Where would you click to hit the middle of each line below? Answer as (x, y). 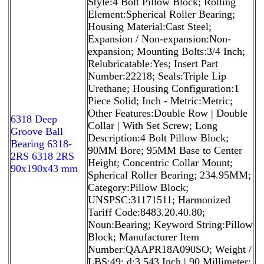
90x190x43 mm (44, 168)
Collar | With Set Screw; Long (153, 125)
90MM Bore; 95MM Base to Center (165, 150)
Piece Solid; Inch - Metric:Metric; (160, 100)
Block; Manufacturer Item (143, 237)
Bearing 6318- (41, 143)
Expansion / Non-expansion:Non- (159, 39)
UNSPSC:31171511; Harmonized (159, 199)
